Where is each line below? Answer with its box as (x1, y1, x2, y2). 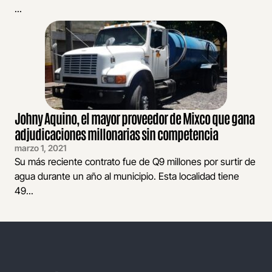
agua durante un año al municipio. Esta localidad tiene (15, 170, 239, 183)
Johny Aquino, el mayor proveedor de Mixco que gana (15, 109, 254, 127)
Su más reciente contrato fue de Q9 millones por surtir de (15, 155, 256, 168)
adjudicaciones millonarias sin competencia (15, 125, 218, 143)
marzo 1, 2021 (15, 143, 66, 154)
